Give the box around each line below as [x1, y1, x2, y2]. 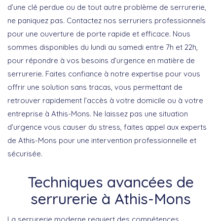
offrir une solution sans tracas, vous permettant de [7, 82, 183, 92]
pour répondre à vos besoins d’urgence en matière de [7, 55, 195, 65]
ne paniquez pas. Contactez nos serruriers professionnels [7, 15, 206, 25]
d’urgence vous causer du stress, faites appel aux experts [7, 122, 207, 132]
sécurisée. [7, 148, 42, 158]
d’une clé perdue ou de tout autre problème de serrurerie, [7, 2, 206, 12]
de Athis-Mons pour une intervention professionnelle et [7, 135, 196, 145]
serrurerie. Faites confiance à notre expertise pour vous [7, 69, 200, 78]
